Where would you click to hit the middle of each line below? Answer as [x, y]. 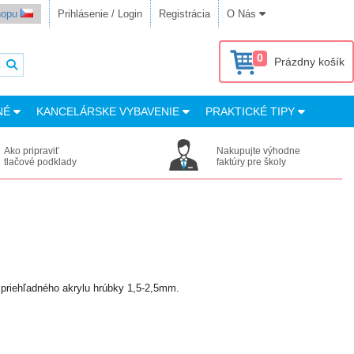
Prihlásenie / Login [100, 14]
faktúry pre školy [252, 162]
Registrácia [185, 14]
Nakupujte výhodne [259, 151]
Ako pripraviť [32, 151]
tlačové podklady [41, 162]
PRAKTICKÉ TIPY [252, 111]
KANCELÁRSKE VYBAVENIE [109, 111]
